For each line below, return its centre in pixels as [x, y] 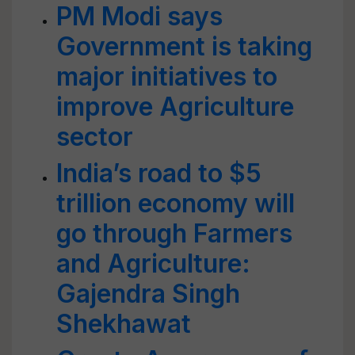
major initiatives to [167, 76]
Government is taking [184, 46]
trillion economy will [176, 203]
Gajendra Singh [148, 294]
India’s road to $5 [159, 173]
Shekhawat [124, 324]
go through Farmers [174, 233]
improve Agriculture [175, 107]
